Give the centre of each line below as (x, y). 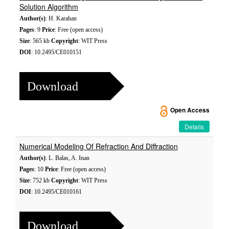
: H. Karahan (61, 18)
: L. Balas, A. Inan (67, 158)
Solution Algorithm (49, 7)
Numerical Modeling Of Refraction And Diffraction (99, 146)
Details (194, 127)
